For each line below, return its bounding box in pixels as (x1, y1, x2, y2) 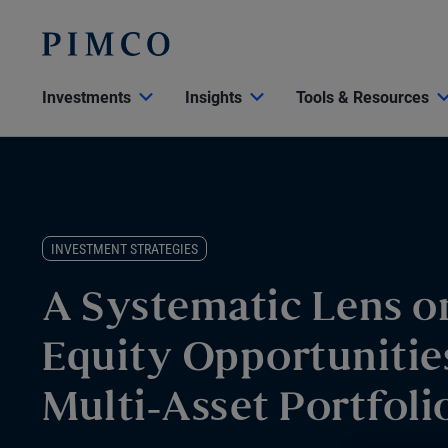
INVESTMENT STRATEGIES (51, 241, 198, 258)
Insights (185, 88, 242, 107)
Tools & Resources (296, 88, 429, 107)
